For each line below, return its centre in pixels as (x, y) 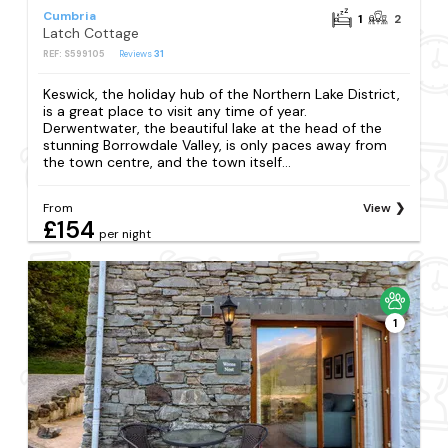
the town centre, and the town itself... (167, 162)
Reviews (137, 54)
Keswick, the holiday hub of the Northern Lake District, (222, 94)
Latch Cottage (91, 33)
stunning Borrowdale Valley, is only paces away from (215, 145)
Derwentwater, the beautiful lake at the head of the (213, 128)
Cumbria (70, 16)
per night (125, 233)
